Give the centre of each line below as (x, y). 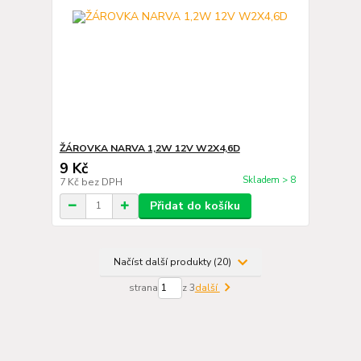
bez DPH (102, 182)
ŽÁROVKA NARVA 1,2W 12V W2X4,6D (149, 148)
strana (143, 288)
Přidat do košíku (195, 205)
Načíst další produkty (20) (174, 262)
